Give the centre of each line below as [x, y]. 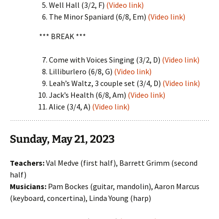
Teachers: [27, 163]
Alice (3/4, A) [70, 107]
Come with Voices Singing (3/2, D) [105, 60]
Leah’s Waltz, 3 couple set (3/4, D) [106, 83]
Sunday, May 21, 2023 [63, 139]
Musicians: [28, 186]
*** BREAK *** [63, 36]
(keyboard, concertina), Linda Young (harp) [80, 198]
